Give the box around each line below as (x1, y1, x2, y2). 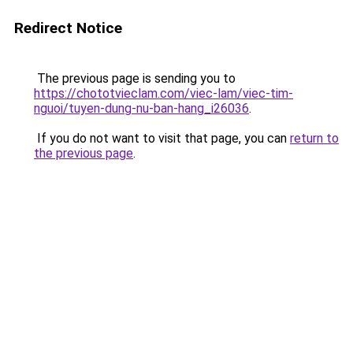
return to (290, 131, 339, 146)
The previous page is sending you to (34, 71, 236, 86)
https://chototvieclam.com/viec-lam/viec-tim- (34, 86, 293, 101)
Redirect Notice (14, 19, 122, 37)
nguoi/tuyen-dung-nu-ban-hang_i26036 (34, 101, 249, 116)
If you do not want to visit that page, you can (34, 131, 290, 146)
